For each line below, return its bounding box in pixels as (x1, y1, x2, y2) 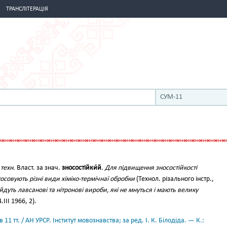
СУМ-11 (160, 93, 182, 101)
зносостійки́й (62, 164, 101, 172)
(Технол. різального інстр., (135, 175, 214, 183)
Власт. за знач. (15, 164, 62, 172)
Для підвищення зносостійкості (105, 164, 197, 172)
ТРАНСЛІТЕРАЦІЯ (6, 6, 48, 12)
